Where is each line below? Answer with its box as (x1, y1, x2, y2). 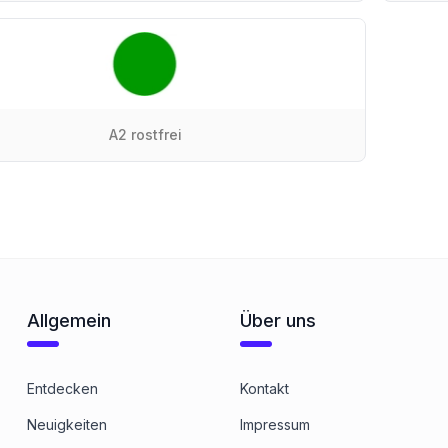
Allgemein (26, 310, 111, 331)
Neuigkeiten (26, 416, 107, 433)
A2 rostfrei (108, 126, 182, 143)
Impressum (239, 416, 310, 433)
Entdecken (26, 380, 98, 397)
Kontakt (239, 380, 289, 397)
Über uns (239, 310, 316, 331)
